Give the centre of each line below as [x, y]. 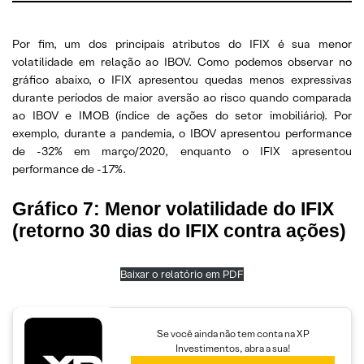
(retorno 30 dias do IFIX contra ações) [179, 231]
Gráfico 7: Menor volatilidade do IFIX [173, 209]
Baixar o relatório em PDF [182, 274]
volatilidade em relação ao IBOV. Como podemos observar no [182, 62]
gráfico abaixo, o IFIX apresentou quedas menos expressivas [182, 80]
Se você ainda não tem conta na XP [233, 333]
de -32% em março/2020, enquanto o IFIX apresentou [182, 151]
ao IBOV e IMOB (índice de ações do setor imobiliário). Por [182, 115]
